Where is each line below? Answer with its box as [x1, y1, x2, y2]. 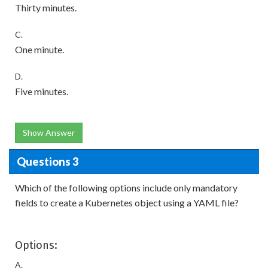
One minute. [15, 44, 64, 55]
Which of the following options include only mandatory [15, 182, 237, 193]
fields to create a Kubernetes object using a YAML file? [15, 197, 239, 208]
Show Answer [23, 127, 75, 138]
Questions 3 [16, 154, 78, 168]
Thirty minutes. [15, 2, 77, 13]
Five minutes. [15, 86, 68, 97]
